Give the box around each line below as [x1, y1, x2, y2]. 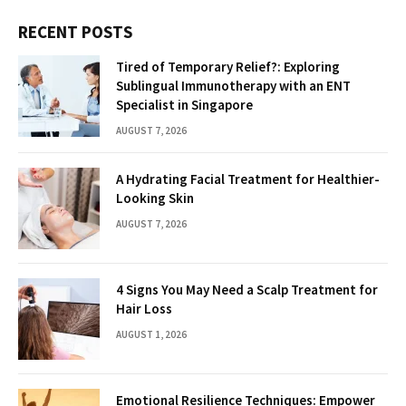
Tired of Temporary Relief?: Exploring [116, 57, 340, 75]
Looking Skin [116, 188, 194, 207]
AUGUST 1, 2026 [116, 327, 187, 341]
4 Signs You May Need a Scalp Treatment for [116, 280, 378, 298]
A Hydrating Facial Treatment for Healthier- [116, 169, 380, 188]
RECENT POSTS [18, 20, 132, 43]
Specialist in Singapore [116, 95, 253, 113]
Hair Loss [116, 299, 172, 317]
